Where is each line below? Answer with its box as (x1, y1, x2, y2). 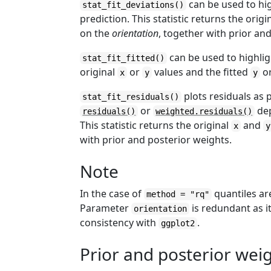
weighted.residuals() (155, 106, 253, 116)
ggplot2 (161, 218, 195, 228)
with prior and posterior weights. (80, 133, 232, 146)
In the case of (80, 187, 145, 200)
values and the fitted (152, 65, 251, 79)
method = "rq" (146, 189, 210, 199)
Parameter (80, 201, 132, 215)
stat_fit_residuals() (82, 92, 180, 102)
